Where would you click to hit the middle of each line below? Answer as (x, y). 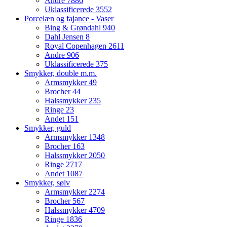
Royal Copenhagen (77, 46)
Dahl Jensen (65, 37)
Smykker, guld (48, 128)
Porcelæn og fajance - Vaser (69, 19)
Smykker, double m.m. (61, 73)
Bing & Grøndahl (74, 28)
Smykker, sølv (47, 183)
